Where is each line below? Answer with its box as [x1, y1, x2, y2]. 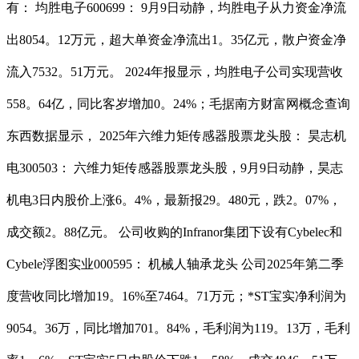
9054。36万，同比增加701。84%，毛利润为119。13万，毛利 [6, 321, 350, 336]
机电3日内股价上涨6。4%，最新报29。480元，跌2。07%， [6, 193, 341, 208]
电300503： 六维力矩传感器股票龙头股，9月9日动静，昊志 [6, 161, 343, 175]
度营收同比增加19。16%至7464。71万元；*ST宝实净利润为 [6, 289, 346, 304]
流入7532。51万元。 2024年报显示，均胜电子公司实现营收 [6, 65, 343, 79]
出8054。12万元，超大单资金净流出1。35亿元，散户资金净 [6, 33, 346, 47]
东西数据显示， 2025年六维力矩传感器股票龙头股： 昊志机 [6, 129, 346, 143]
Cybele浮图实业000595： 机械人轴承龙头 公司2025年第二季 [6, 257, 344, 272]
